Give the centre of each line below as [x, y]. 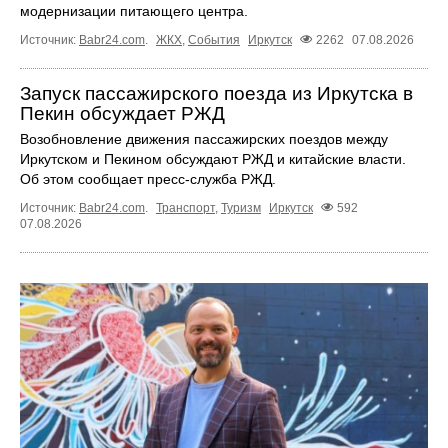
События [214, 40]
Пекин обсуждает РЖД [122, 114]
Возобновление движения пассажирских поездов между [204, 139]
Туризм [241, 208]
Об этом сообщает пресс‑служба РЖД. [148, 179]
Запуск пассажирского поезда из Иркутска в [216, 94]
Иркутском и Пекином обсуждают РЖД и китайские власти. [213, 159]
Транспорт [185, 208]
